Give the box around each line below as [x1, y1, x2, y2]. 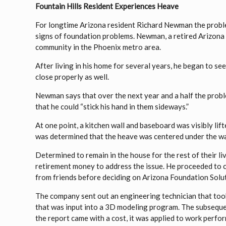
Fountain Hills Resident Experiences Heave [35, 2, 179, 11]
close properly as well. [35, 72, 109, 81]
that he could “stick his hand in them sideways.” [35, 102, 189, 111]
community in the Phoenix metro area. [35, 42, 161, 51]
